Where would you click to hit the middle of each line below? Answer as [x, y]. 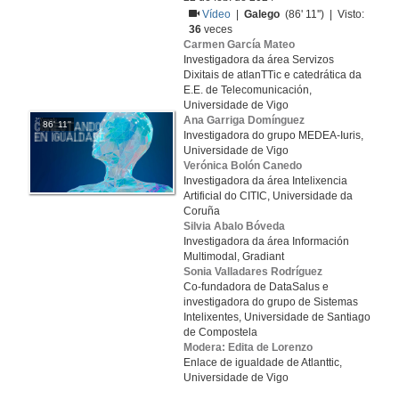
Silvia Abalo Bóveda [234, 226]
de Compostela [220, 332]
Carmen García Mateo [239, 45]
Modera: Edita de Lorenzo [248, 347]
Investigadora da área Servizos [259, 60]
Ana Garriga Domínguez [244, 120]
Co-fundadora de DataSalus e [256, 287]
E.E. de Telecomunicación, [248, 90]
